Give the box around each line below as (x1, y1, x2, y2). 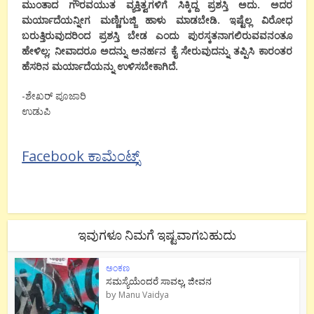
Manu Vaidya (118, 288, 170, 301)
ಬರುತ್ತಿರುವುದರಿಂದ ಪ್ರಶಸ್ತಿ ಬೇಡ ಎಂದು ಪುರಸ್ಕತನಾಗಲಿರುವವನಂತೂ (22, 28, 292, 42)
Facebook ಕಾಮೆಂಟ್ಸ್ (22, 146, 140, 165)
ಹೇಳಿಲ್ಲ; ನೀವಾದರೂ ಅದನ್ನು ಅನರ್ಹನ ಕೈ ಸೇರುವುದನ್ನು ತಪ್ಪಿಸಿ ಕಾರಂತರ (22, 43, 292, 57)
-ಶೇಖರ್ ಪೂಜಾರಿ (22, 88, 87, 102)
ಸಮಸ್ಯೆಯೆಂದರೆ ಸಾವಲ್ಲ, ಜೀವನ (106, 274, 212, 287)
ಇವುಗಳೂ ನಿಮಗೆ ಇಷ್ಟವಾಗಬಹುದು (78, 226, 236, 243)
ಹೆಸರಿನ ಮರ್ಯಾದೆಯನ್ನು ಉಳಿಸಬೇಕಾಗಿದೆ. (22, 59, 179, 73)
